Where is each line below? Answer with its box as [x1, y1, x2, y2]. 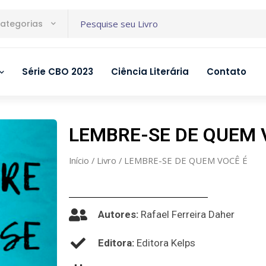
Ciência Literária [111, 65, 189, 78]
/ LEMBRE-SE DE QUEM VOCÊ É [116, 154, 248, 166]
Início [69, 154, 89, 166]
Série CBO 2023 [22, 65, 93, 78]
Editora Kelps [134, 236, 196, 249]
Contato [207, 65, 246, 78]
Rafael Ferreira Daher [138, 208, 235, 220]
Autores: [98, 208, 139, 220]
